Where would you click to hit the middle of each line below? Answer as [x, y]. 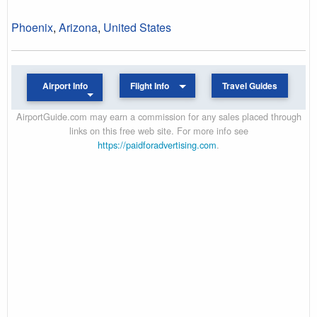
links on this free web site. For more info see [158, 130]
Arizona [78, 27]
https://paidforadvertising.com [157, 144]
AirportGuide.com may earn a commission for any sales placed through [158, 116]
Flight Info [150, 86]
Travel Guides [249, 86]
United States [137, 27]
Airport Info [65, 86]
